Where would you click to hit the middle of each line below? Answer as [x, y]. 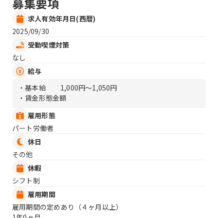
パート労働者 [33, 128]
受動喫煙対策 [49, 45]
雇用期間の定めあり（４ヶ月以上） [68, 207]
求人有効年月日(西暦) [62, 18]
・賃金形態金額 [42, 98]
